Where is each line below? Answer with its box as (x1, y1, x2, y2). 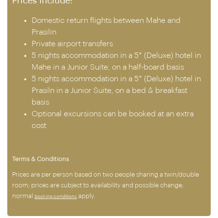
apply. (77, 193, 95, 199)
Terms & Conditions (12, 156, 69, 162)
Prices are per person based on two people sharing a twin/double (12, 172, 199, 178)
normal (12, 193, 35, 199)
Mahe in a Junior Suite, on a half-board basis (32, 63, 184, 71)
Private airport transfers (32, 40, 113, 48)
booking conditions (35, 194, 77, 199)
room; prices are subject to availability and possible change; (12, 182, 183, 188)
